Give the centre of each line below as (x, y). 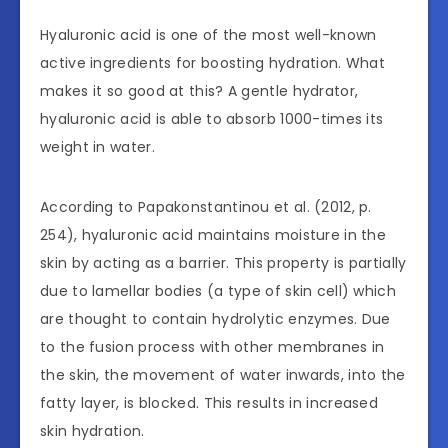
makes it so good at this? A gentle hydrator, (199, 91)
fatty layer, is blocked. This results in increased (209, 403)
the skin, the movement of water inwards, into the (223, 375)
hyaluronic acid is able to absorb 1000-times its (212, 119)
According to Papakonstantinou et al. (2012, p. (206, 207)
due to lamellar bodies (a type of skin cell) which (218, 291)
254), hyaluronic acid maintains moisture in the (213, 235)
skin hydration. (92, 431)
